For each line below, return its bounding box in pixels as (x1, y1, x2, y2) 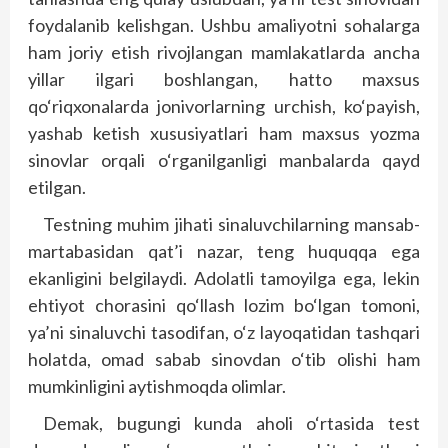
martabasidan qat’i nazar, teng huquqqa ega (28, 240, 420, 262)
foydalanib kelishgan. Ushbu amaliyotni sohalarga (28, 14, 420, 36)
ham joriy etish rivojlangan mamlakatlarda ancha (28, 41, 420, 63)
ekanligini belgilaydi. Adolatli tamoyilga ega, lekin (28, 267, 420, 289)
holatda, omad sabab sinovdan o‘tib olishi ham (28, 348, 420, 370)
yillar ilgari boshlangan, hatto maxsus (28, 68, 420, 90)
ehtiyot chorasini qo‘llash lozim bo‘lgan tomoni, (28, 294, 420, 316)
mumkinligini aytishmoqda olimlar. (28, 375, 286, 397)
